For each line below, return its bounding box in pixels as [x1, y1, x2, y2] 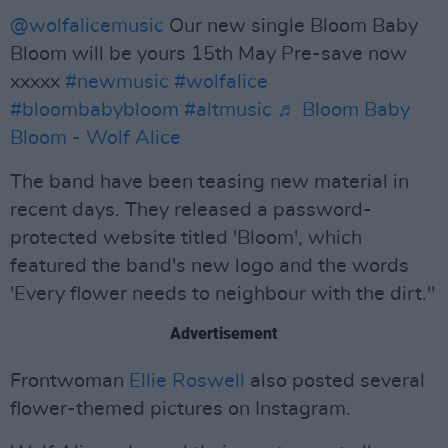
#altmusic [184, 100, 272, 120]
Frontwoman [10, 371, 129, 391]
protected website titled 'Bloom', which [10, 228, 362, 248]
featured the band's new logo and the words [10, 256, 409, 276]
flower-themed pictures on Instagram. [10, 399, 351, 419]
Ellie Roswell [129, 371, 245, 391]
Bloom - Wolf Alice [10, 128, 181, 148]
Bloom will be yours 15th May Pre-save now [10, 44, 407, 64]
